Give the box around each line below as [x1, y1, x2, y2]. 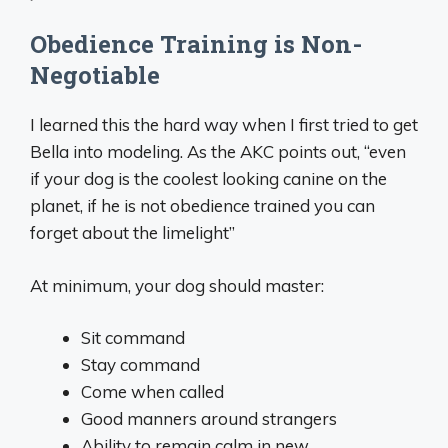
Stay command [81, 354, 200, 376]
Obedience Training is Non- [30, 28, 362, 61]
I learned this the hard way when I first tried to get [30, 114, 418, 136]
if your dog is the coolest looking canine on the [30, 168, 387, 190]
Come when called [81, 381, 224, 403]
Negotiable [30, 59, 160, 92]
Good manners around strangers [81, 408, 337, 430]
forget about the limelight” [30, 222, 235, 244]
